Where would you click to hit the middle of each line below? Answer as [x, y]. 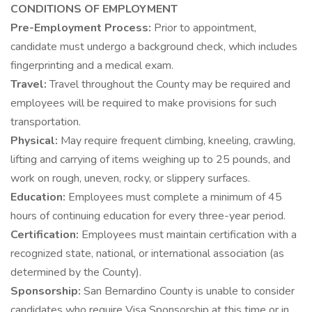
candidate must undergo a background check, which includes [154, 47]
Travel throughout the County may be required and [170, 84]
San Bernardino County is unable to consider [189, 291]
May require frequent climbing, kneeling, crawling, [178, 141]
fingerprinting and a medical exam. [92, 65]
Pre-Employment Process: [82, 28]
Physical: [36, 141]
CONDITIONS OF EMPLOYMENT [94, 9]
